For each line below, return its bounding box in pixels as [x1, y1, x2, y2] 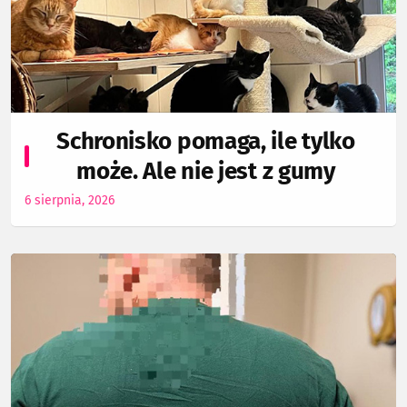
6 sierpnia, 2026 [25, 192, 114, 208]
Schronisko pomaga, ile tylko [56, 126, 355, 155]
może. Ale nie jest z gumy [76, 156, 335, 185]
